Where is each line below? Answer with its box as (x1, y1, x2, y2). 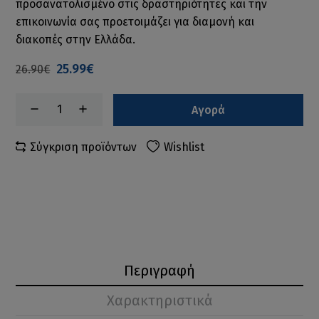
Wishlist (164, 140, 205, 155)
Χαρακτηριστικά (107, 292, 212, 310)
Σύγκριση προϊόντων (30, 140, 137, 155)
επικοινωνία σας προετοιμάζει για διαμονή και (16, 15, 255, 29)
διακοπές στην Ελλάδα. (16, 33, 136, 47)
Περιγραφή (124, 262, 195, 280)
